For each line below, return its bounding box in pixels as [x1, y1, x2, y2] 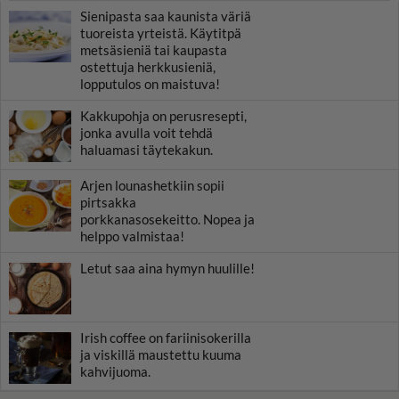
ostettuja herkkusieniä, [80, 59, 216, 76]
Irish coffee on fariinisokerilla [80, 330, 251, 346]
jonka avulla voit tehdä [80, 125, 213, 142]
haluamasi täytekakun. [80, 142, 213, 159]
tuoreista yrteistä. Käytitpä [80, 25, 241, 42]
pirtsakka [80, 194, 136, 211]
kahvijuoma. [80, 363, 151, 380]
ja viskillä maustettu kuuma [80, 346, 241, 363]
